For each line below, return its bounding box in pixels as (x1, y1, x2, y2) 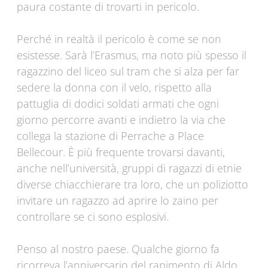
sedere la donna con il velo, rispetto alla (17, 80, 212, 95)
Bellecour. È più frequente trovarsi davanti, (17, 145, 225, 160)
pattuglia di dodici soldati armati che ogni (17, 96, 219, 111)
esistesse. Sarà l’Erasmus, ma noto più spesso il (17, 48, 246, 63)
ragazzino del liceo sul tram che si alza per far (17, 64, 239, 79)
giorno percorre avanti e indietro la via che (17, 112, 226, 127)
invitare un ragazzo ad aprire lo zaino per (17, 193, 218, 208)
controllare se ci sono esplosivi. (17, 209, 169, 224)
